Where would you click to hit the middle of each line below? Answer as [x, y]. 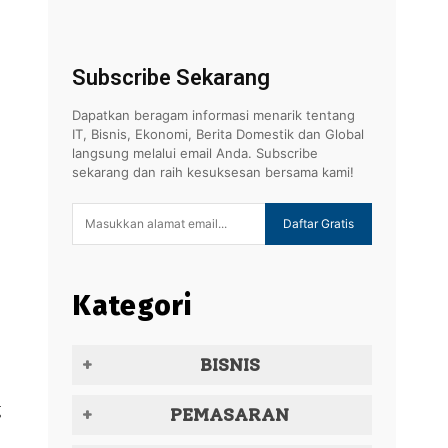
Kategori [132, 305]
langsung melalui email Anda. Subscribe [195, 152]
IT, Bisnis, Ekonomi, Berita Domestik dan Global [218, 133]
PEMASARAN [229, 414]
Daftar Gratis [318, 224]
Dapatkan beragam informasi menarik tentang [213, 114]
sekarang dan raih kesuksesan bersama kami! [213, 171]
